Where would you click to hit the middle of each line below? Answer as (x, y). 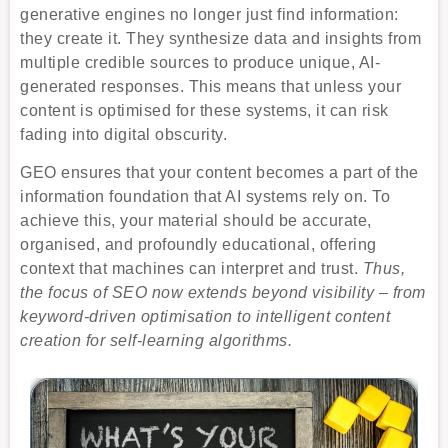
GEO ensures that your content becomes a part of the (219, 173)
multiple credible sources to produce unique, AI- (200, 63)
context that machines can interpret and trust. (191, 269)
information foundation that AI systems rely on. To (205, 197)
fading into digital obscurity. (123, 135)
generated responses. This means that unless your (210, 87)
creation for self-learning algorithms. (156, 341)
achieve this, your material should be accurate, (196, 221)
